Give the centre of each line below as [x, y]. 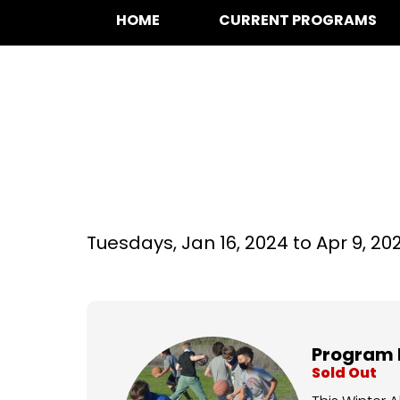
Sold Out [344, 373]
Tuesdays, [134, 243]
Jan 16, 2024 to [249, 243]
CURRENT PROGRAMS [298, 20]
